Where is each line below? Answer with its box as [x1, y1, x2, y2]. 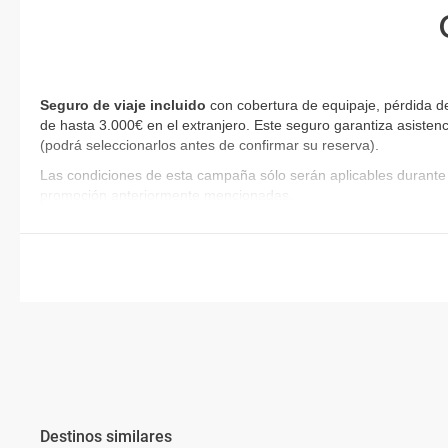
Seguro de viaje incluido [40, 97, 206, 113]
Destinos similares [40, 427, 172, 446]
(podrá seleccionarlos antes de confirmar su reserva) [40, 137, 375, 153]
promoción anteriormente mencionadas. [40, 187, 293, 203]
